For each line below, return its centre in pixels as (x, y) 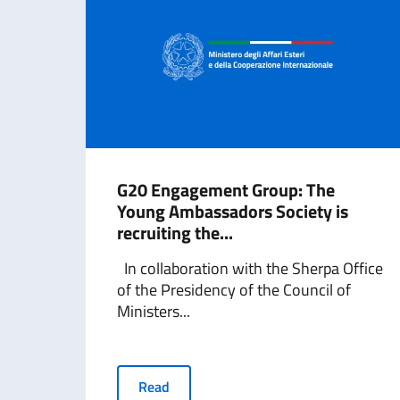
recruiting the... (175, 233)
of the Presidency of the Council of (234, 290)
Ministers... (154, 311)
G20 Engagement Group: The (226, 190)
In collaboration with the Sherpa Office (250, 268)
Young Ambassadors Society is (233, 211)
